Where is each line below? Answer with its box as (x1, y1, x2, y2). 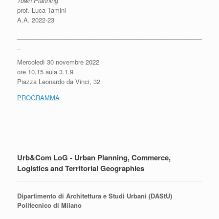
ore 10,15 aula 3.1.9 (17, 67, 73, 76)
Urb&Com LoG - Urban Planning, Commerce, (17, 152, 171, 163)
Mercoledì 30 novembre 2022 (17, 57, 99, 66)
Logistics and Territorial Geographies (17, 163, 144, 174)
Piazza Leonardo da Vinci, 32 (17, 77, 100, 86)
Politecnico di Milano (17, 200, 82, 210)
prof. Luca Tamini (17, 5, 66, 15)
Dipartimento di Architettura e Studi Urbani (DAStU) (17, 191, 172, 200)
